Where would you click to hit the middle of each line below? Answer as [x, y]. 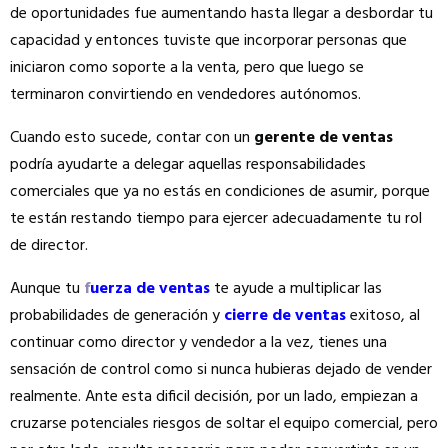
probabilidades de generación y [115, 316]
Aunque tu [47, 289]
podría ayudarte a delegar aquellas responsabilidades [188, 165]
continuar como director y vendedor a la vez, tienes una [198, 343]
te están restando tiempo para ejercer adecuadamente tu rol [216, 219]
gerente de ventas [323, 138]
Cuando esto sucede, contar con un [132, 138]
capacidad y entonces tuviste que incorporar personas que [208, 41]
